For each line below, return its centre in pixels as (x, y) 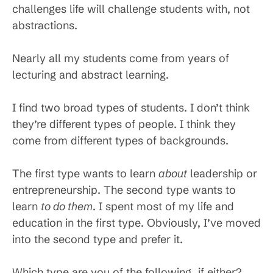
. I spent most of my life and (163, 206)
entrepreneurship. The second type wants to (124, 190)
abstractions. (45, 25)
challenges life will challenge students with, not (131, 9)
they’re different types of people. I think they (124, 124)
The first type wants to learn (85, 173)
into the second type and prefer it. (97, 239)
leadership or (222, 173)
